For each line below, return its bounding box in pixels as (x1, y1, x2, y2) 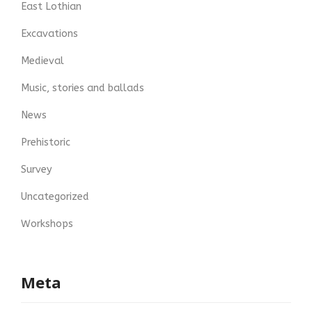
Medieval (21, 55, 64, 68)
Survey (21, 164, 52, 176)
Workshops (21, 218, 73, 231)
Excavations (21, 28, 78, 40)
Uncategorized (21, 191, 89, 203)
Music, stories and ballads (21, 82, 144, 95)
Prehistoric (21, 136, 70, 149)
